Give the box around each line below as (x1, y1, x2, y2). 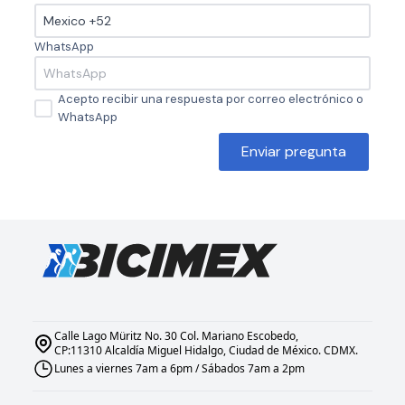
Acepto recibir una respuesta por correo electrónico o (58, 90, 363, 107)
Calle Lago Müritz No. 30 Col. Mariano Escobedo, (54, 328, 298, 344)
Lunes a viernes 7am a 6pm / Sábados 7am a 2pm (54, 361, 305, 377)
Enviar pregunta (241, 141, 346, 161)
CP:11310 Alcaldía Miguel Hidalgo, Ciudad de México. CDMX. (54, 343, 358, 359)
